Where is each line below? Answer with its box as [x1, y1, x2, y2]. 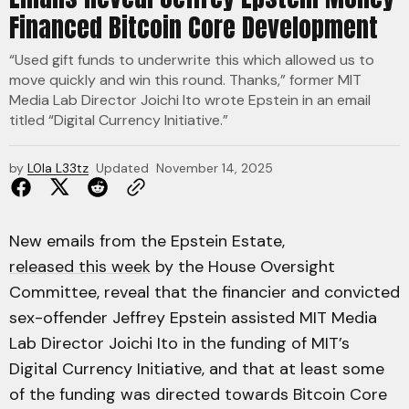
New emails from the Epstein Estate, [9, 230, 285, 252]
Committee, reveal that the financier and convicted [9, 281, 400, 303]
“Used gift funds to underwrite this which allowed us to [9, 50, 374, 69]
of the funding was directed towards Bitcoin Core [9, 383, 387, 405]
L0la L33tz [27, 160, 89, 176]
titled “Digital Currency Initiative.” [9, 110, 228, 130]
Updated [96, 160, 149, 176]
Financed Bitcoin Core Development [9, 8, 378, 47]
